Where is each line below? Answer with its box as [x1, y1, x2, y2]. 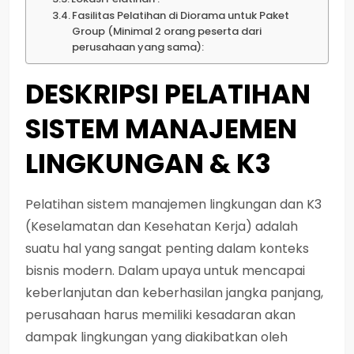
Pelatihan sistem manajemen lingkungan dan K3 [25, 194, 322, 213]
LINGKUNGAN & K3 [25, 144, 277, 183]
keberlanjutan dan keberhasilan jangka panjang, [25, 283, 323, 302]
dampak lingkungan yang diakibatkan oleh [25, 327, 288, 346]
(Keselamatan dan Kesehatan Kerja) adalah [25, 217, 298, 235]
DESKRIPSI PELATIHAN [25, 74, 311, 113]
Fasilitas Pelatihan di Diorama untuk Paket [72, 7, 290, 23]
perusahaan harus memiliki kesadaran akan [25, 305, 296, 324]
